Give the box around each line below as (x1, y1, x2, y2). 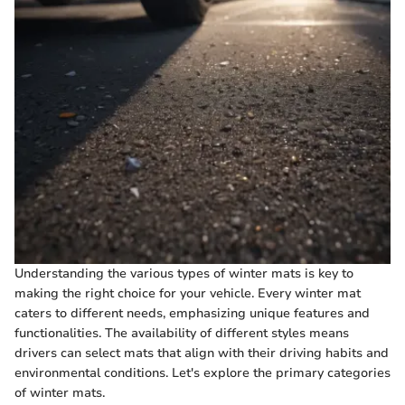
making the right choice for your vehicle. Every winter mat (14, 284, 361, 302)
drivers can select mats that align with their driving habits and (14, 344, 389, 362)
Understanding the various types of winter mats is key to (14, 264, 353, 282)
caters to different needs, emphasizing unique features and (14, 304, 370, 322)
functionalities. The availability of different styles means (14, 324, 349, 342)
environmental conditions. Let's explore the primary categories (14, 363, 391, 381)
